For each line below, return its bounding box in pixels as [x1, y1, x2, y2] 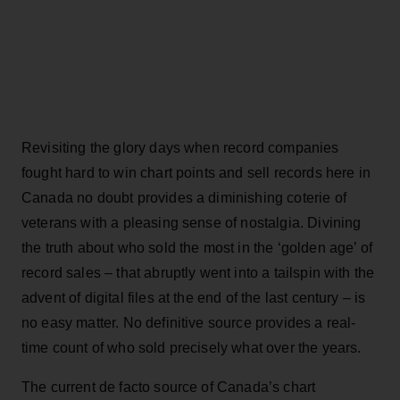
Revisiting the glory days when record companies [21, 139, 339, 155]
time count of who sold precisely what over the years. [21, 339, 362, 355]
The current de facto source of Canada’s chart [21, 379, 316, 395]
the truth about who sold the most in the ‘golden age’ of [21, 239, 372, 255]
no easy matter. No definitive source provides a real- [21, 314, 356, 330]
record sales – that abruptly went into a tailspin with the [21, 264, 375, 280]
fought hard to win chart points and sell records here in [21, 164, 371, 180]
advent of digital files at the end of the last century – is [21, 289, 366, 305]
